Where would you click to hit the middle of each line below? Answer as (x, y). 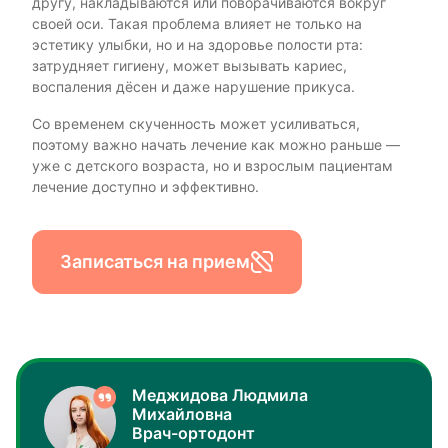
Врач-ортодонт (193, 433)
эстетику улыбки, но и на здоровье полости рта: (197, 44)
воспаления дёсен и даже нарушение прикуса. (193, 86)
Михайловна (182, 414)
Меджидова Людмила (220, 395)
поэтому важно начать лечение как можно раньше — (216, 144)
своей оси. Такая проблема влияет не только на (197, 23)
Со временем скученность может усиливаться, (196, 123)
